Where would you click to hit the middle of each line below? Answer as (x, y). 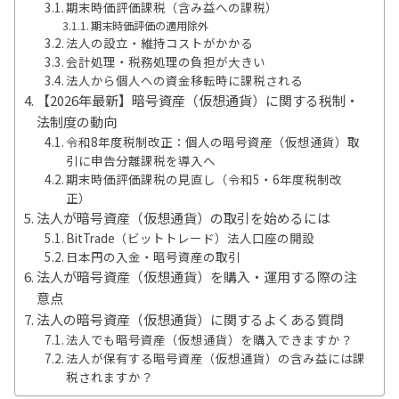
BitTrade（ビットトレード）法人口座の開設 (191, 237)
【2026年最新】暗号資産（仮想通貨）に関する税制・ (198, 100)
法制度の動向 (77, 121)
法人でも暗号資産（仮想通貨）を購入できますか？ (210, 339)
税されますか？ (110, 376)
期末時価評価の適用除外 (150, 25)
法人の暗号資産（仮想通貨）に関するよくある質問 (190, 319)
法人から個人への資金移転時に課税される (185, 80)
